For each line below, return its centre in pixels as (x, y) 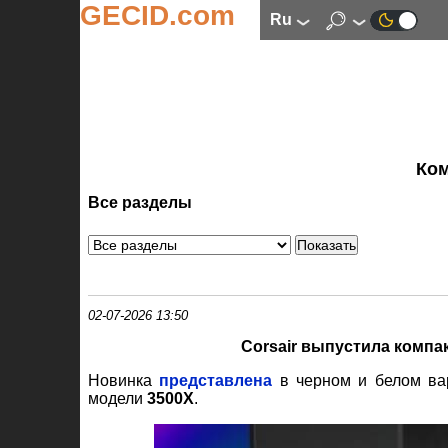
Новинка (124, 380)
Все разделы (140, 203)
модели (117, 398)
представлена (216, 380)
